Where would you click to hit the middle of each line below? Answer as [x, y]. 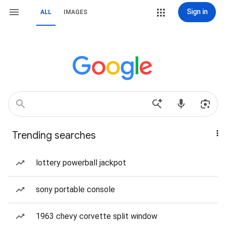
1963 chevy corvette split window [97, 216]
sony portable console [75, 189]
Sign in [197, 12]
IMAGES [75, 12]
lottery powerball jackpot [81, 163]
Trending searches [54, 135]
